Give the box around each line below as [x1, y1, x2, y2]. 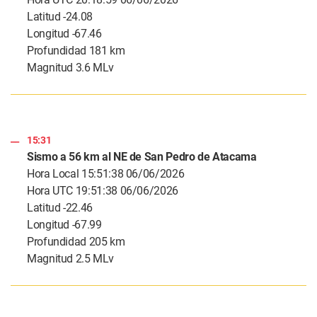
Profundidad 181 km [27, 44, 125, 58]
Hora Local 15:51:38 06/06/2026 [27, 167, 185, 181]
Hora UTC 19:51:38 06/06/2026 [27, 184, 178, 198]
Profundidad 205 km [27, 235, 125, 249]
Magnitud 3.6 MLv [27, 61, 114, 75]
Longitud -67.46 [27, 27, 102, 41]
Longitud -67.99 [27, 218, 102, 232]
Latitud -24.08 [27, 10, 93, 24]
